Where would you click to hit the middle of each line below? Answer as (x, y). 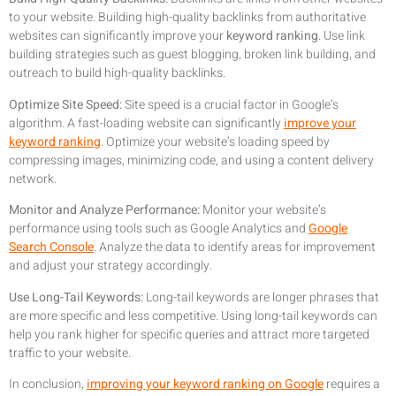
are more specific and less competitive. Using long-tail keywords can (193, 316)
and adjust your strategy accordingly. (110, 266)
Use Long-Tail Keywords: (76, 297)
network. (33, 179)
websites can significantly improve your (118, 36)
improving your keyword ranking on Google (205, 384)
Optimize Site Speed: (65, 104)
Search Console (51, 247)
